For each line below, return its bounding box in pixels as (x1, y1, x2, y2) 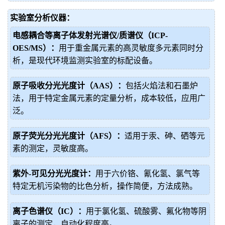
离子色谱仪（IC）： (13, 207, 86, 215)
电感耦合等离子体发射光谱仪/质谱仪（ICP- (13, 31, 168, 40)
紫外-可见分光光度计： (13, 169, 95, 178)
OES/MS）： (13, 44, 59, 52)
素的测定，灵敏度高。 (13, 144, 93, 153)
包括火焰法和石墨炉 (126, 81, 198, 90)
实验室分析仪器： (10, 14, 74, 22)
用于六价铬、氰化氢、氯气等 (95, 169, 200, 178)
